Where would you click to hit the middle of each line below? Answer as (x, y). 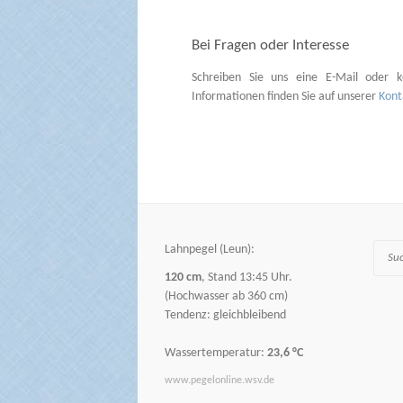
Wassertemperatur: (216, 354)
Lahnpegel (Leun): (210, 250)
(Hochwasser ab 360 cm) (226, 297)
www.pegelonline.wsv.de (219, 381)
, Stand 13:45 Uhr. (247, 278)
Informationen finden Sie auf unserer (285, 96)
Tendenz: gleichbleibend (225, 316)
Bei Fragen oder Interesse (270, 45)
